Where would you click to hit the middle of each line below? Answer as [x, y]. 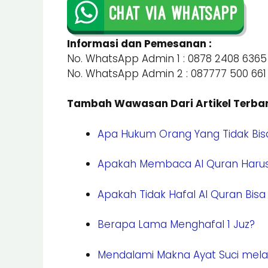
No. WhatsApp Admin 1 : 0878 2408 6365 [167, 58]
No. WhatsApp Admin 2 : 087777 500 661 [167, 73]
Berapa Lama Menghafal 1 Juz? [176, 224]
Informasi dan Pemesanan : [139, 43]
